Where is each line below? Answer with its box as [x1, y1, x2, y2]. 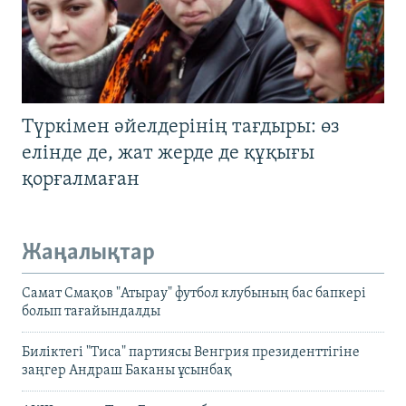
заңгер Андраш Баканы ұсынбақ [22, 362, 232, 378]
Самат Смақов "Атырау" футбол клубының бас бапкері [22, 285, 366, 301]
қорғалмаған [22, 169, 140, 191]
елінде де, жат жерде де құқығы [22, 143, 314, 165]
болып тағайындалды [22, 304, 160, 319]
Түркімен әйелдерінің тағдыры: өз [22, 117, 340, 139]
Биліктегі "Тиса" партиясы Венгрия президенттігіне [22, 344, 360, 360]
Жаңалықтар [22, 241, 155, 266]
